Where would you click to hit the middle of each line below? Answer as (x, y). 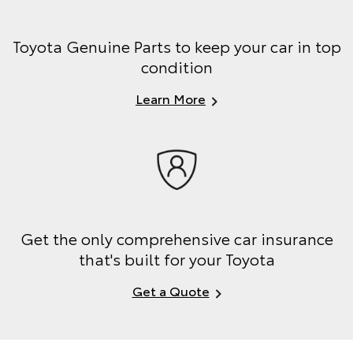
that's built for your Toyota (176, 259)
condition (176, 66)
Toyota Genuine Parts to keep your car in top (176, 45)
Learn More (171, 98)
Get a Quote (171, 291)
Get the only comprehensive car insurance (176, 238)
